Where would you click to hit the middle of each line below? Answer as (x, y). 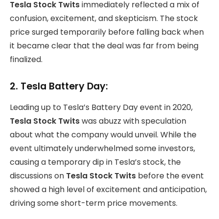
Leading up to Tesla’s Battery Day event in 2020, (101, 107)
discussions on (38, 175)
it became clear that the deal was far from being (104, 45)
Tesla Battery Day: (64, 87)
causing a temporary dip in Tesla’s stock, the (95, 162)
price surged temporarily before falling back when (107, 32)
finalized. (26, 59)
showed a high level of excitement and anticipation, (108, 189)
